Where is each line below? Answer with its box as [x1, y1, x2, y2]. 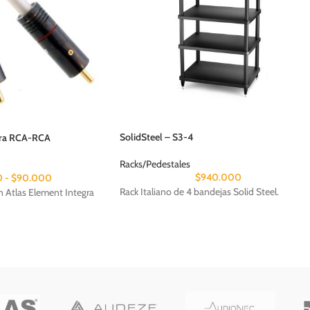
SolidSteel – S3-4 [120, 131, 193, 144]
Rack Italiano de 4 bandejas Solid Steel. [120, 185, 279, 199]
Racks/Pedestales [120, 158, 190, 171]
